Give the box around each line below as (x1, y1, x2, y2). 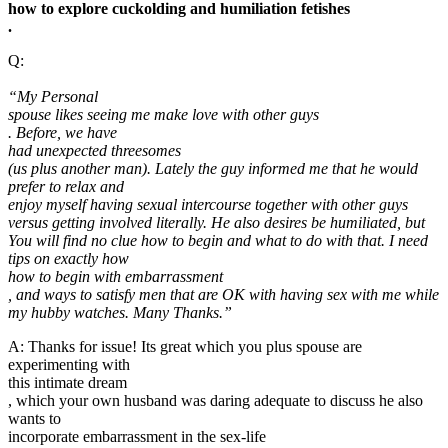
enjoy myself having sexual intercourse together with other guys (8, 195, 408, 213)
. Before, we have (8, 123, 117, 141)
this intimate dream (8, 373, 127, 391)
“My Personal (8, 87, 98, 105)
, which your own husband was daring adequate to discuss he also (8, 391, 423, 409)
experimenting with (8, 355, 130, 373)
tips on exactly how (8, 249, 129, 267)
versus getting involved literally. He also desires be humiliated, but (8, 213, 425, 231)
